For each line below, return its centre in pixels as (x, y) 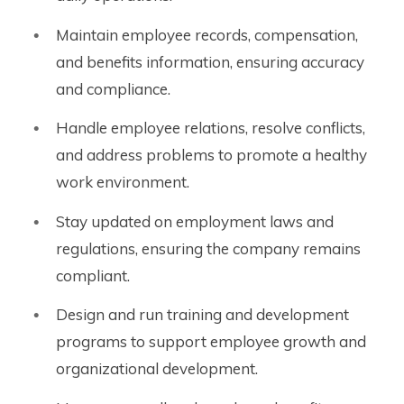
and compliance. (113, 88)
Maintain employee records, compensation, (207, 34)
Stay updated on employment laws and (195, 221)
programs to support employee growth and (211, 342)
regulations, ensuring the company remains (208, 248)
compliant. (93, 275)
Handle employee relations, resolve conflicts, (211, 128)
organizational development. (157, 369)
